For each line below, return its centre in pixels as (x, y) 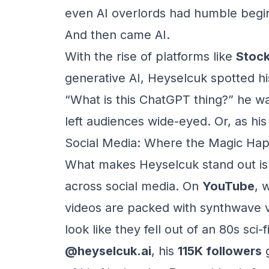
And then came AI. (117, 35)
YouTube (228, 186)
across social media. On (134, 186)
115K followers (220, 251)
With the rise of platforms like (150, 56)
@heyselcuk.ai (108, 251)
